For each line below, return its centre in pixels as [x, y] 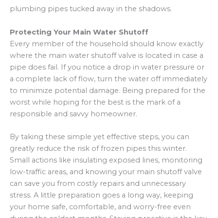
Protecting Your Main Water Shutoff [79, 32]
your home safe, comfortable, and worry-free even [100, 207]
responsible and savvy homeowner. [73, 114]
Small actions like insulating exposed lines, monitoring [106, 160]
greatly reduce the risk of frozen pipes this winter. [98, 148]
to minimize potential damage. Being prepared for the [108, 90]
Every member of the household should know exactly [107, 44]
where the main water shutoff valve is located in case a [107, 55]
